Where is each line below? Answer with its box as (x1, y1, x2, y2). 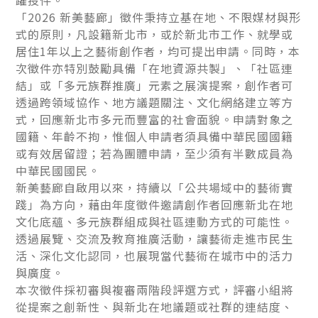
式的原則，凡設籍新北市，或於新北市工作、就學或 (16, 25, 294, 43)
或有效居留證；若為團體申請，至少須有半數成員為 (16, 144, 294, 162)
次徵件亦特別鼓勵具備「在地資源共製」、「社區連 (16, 59, 294, 77)
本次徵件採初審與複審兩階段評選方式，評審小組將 (16, 280, 294, 298)
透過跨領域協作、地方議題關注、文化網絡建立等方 (16, 93, 294, 111)
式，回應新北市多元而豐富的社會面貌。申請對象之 (16, 110, 294, 128)
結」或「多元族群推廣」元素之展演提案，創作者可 (16, 76, 294, 94)
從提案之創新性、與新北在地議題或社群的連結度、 (16, 297, 294, 315)
